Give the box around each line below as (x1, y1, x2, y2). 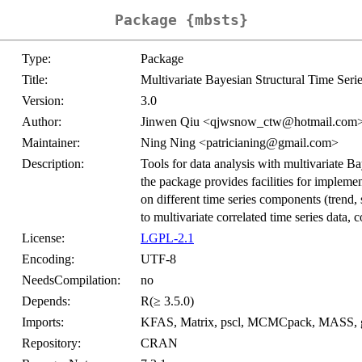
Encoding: (22, 252, 74, 267)
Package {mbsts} (114, 11, 248, 29)
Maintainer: (22, 136, 80, 150)
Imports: (22, 315, 64, 330)
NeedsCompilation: (22, 273, 120, 288)
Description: (22, 157, 84, 171)
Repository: (22, 336, 81, 351)
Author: (22, 115, 61, 129)
